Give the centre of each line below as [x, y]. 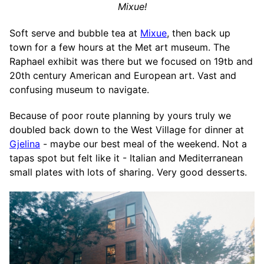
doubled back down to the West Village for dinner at [127, 130]
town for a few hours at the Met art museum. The [120, 47]
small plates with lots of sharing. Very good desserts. [128, 172]
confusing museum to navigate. [79, 89]
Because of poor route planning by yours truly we [120, 116]
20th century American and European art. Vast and [123, 75]
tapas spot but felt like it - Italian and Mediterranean [126, 158]
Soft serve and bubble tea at [75, 33]
